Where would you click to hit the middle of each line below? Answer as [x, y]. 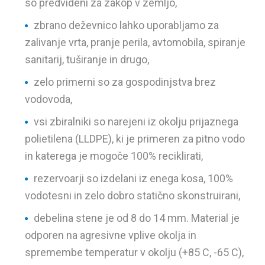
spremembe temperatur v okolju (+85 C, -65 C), [135, 252]
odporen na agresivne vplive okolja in [111, 235]
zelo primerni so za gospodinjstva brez [125, 82]
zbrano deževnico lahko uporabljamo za [127, 25]
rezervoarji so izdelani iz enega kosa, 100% [134, 178]
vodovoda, [49, 99]
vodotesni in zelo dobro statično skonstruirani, [133, 195]
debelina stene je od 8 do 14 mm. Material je [137, 218]
